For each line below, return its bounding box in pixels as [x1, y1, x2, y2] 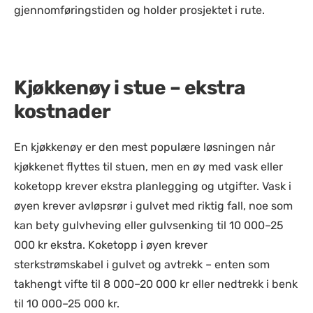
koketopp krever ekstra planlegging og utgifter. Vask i [14, 180, 291, 193]
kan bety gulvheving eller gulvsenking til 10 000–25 [14, 219, 284, 232]
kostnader [14, 100, 111, 123]
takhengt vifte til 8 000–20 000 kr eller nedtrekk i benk [14, 277, 298, 291]
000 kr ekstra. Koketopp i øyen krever [14, 238, 208, 252]
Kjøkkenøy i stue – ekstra [14, 76, 246, 99]
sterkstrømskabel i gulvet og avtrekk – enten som [14, 258, 270, 271]
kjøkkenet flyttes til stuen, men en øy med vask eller [14, 160, 283, 173]
